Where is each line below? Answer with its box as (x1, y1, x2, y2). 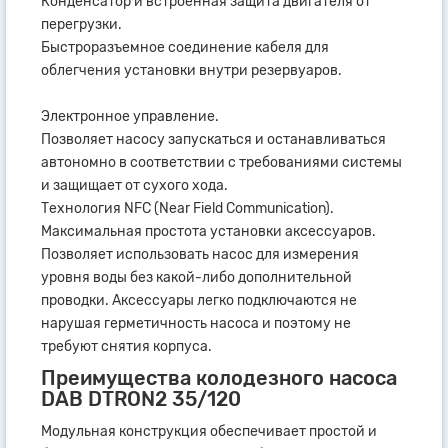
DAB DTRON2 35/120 (41, 387, 241, 411)
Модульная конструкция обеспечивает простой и (41, 422, 377, 440)
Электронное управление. (41, 107, 219, 125)
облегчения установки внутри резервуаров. (41, 61, 342, 79)
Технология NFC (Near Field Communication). (41, 199, 334, 217)
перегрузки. (41, 15, 122, 33)
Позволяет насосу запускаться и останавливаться (41, 130, 386, 148)
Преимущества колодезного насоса (41, 366, 397, 390)
